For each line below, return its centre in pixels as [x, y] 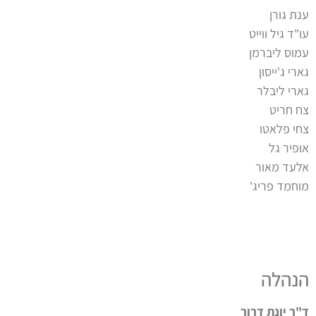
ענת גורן [289, 14]
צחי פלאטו [284, 128]
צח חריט [289, 109]
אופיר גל [289, 147]
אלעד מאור [282, 166]
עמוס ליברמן [279, 52]
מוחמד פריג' [279, 186]
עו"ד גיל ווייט [279, 33]
